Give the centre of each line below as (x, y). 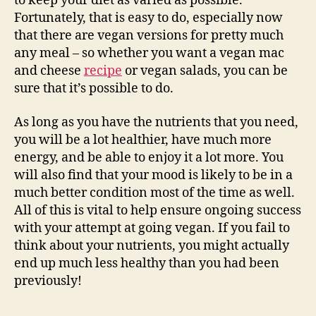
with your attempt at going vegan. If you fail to (152, 228)
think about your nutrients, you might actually (152, 245)
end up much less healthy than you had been (147, 263)
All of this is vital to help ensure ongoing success (158, 210)
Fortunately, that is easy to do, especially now (148, 18)
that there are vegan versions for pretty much (149, 36)
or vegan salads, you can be (205, 71)
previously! (48, 281)
